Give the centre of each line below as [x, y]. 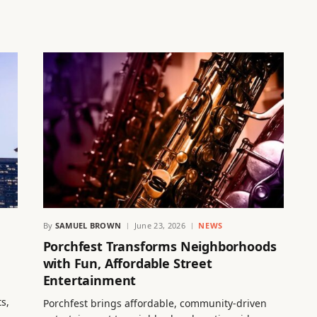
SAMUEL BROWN [88, 225]
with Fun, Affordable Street [127, 263]
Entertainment [90, 280]
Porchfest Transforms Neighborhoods [160, 246]
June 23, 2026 [160, 225]
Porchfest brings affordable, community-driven [155, 303]
